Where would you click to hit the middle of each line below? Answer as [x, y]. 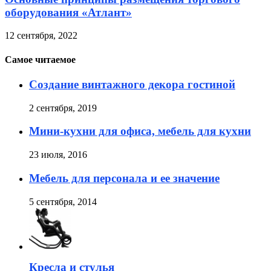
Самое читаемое [40, 59]
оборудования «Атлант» [68, 12]
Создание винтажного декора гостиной [132, 84]
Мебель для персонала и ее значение [124, 178]
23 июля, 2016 [58, 155]
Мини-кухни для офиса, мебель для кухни [140, 131]
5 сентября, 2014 [63, 201]
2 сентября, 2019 [63, 108]
